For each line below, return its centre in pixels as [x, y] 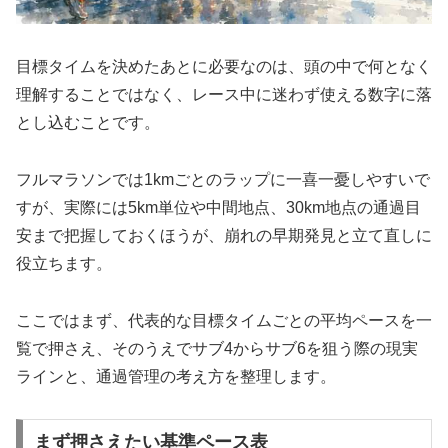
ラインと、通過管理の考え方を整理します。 [176, 376]
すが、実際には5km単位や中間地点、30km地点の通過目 [218, 207]
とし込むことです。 [88, 123]
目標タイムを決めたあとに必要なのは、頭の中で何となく [224, 67]
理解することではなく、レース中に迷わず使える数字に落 [224, 95]
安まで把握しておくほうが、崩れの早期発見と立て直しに [224, 235]
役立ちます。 [64, 263]
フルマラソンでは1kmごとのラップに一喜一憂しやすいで [223, 179]
